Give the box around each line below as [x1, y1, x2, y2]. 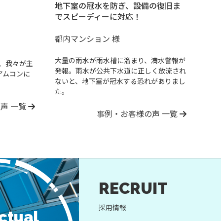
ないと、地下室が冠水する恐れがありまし [54, 75, 185, 86]
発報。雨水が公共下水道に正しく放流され [54, 65, 186, 75]
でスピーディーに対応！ [54, 10, 141, 22]
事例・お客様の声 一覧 [97, 107, 180, 119]
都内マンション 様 [54, 32, 120, 44]
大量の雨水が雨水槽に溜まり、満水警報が [54, 55, 185, 65]
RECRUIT [99, 179, 168, 197]
